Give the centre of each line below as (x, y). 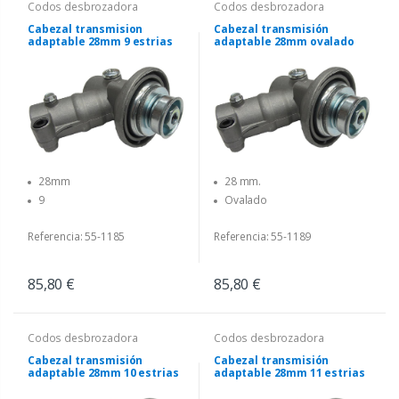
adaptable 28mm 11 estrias (289, 372)
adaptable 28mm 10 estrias (103, 372)
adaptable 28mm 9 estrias (100, 42)
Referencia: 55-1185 (77, 236)
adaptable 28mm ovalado (284, 42)
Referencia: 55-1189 (263, 236)
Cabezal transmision (85, 29)
